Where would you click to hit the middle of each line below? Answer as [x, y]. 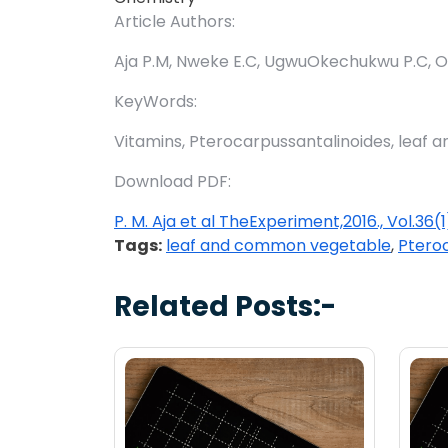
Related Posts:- [225, 307]
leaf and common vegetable [278, 246]
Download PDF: [172, 182]
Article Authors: [174, 22]
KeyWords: [155, 102]
